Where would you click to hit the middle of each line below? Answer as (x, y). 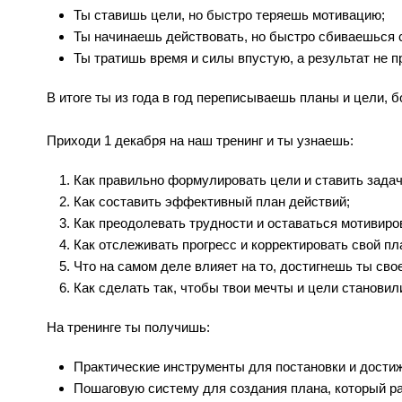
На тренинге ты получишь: (128, 328)
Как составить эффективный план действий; (212, 202)
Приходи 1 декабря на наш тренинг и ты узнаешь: (200, 141)
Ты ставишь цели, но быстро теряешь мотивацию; (229, 15)
